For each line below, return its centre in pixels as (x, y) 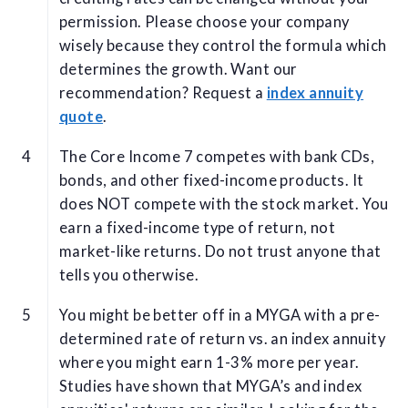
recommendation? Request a (163, 93)
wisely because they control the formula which (223, 46)
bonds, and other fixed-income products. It (212, 181)
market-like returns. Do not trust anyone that (220, 252)
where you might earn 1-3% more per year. (209, 363)
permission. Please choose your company (204, 22)
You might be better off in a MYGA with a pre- (220, 316)
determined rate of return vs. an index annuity (222, 339)
